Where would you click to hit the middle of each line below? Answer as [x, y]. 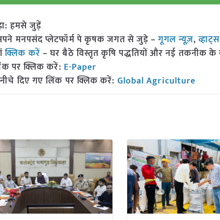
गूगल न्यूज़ [175, 40]
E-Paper [80, 67]
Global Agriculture [156, 81]
